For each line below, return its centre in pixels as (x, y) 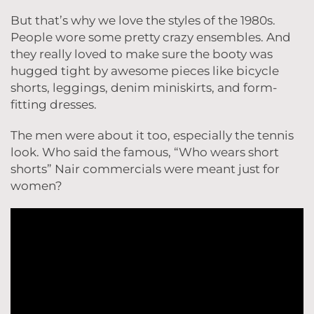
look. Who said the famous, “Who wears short (145, 152)
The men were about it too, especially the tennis (152, 136)
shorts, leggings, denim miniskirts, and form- (144, 88)
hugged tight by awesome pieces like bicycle (145, 71)
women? (36, 186)
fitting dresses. (54, 105)
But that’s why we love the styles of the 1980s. (143, 21)
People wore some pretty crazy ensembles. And (151, 37)
